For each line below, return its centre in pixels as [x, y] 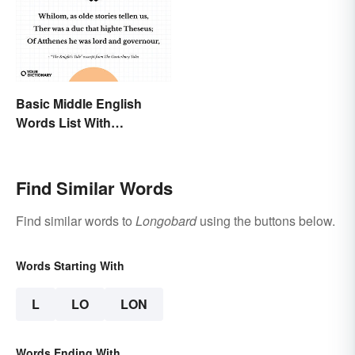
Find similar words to [76, 220]
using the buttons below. [266, 220]
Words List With [63, 122]
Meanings [45, 141]
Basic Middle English [79, 103]
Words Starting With [70, 265]
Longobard [166, 220]
